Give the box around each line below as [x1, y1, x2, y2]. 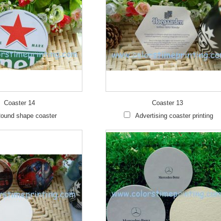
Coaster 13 [151, 99, 183, 107]
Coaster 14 [4, 99, 36, 107]
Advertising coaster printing [135, 112, 213, 119]
